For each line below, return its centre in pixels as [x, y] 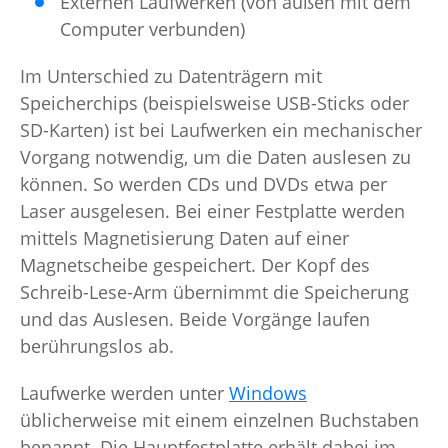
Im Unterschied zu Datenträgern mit [171, 76]
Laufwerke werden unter [124, 393]
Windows [268, 393]
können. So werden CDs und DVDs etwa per [203, 184]
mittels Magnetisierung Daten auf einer [184, 238]
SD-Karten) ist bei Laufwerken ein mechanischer [221, 130]
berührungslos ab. [97, 346]
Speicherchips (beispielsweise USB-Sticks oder [214, 103]
